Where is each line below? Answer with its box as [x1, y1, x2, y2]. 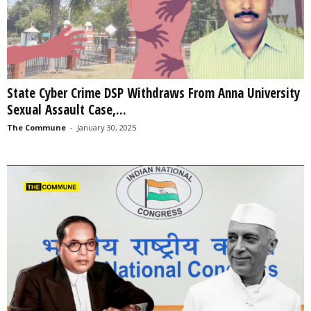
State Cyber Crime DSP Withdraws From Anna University [7, 83, 300, 102]
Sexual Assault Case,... [7, 100, 126, 119]
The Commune [7, 121, 66, 133]
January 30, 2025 [77, 121, 136, 133]
